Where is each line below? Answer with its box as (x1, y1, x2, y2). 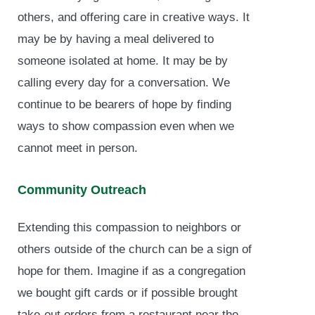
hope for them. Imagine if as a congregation (18, 264, 245, 278)
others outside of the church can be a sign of (18, 243, 252, 257)
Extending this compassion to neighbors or (18, 221, 241, 235)
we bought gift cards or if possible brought (18, 286, 238, 300)
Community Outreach (18, 183, 146, 198)
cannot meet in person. (18, 141, 138, 155)
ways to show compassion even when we (18, 119, 234, 133)
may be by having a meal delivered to (18, 32, 214, 46)
